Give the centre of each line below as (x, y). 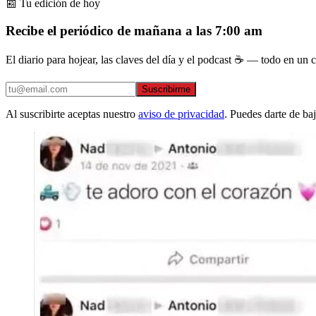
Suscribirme (166, 90)
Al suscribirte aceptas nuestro (71, 114)
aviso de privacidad (181, 114)
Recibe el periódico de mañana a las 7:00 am (134, 30)
